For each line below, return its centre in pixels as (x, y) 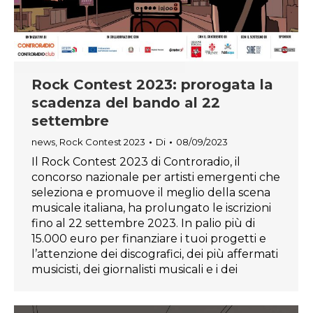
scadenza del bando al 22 (126, 103)
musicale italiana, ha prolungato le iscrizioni (151, 208)
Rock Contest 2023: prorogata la (152, 85)
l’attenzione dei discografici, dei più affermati (155, 254)
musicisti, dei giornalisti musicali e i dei (134, 270)
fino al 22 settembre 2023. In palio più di (143, 224)
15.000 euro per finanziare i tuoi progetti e (149, 239)
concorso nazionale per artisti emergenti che (156, 177)
